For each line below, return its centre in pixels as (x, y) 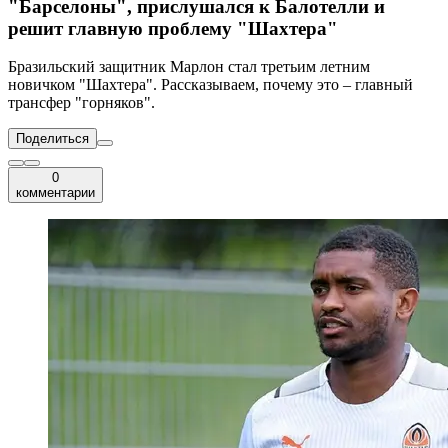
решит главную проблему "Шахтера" (173, 28)
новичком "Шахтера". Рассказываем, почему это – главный (210, 85)
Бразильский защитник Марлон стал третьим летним (189, 67)
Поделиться (52, 139)
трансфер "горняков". (81, 103)
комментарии (55, 193)
